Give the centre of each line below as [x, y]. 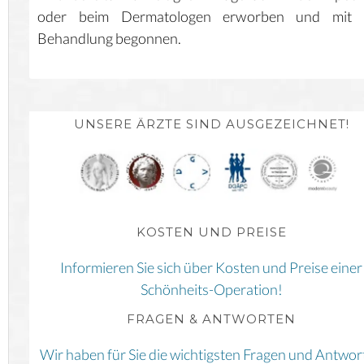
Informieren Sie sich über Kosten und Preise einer [211, 268]
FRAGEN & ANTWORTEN [211, 319]
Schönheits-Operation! [211, 290]
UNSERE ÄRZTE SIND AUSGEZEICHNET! [211, 124]
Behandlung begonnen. [109, 38]
